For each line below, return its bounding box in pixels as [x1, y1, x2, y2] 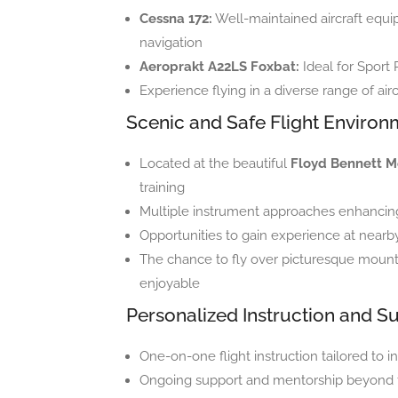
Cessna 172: [139, 11, 212, 28]
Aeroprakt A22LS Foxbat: [139, 59, 299, 76]
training [139, 179, 185, 196]
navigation [139, 35, 203, 52]
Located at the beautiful [139, 155, 291, 172]
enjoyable [139, 275, 200, 292]
